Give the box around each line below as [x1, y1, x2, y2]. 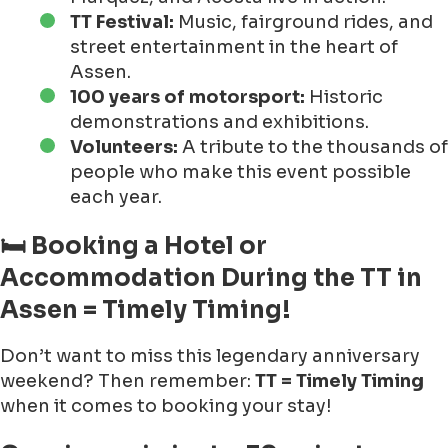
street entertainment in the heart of [70, 36, 398, 59]
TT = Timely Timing [255, 370, 424, 393]
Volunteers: [70, 136, 178, 159]
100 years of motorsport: [70, 86, 305, 109]
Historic [305, 86, 383, 109]
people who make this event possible [70, 161, 411, 184]
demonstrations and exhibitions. [70, 111, 369, 134]
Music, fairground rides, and [174, 11, 433, 34]
